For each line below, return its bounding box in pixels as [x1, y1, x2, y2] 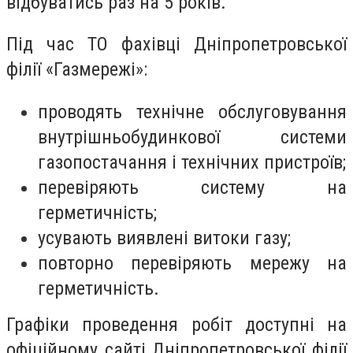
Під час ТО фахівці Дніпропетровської [6, 33, 347, 56]
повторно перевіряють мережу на [38, 251, 347, 274]
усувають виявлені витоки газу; [38, 226, 291, 249]
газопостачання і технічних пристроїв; [38, 150, 346, 173]
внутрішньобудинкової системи [38, 125, 347, 148]
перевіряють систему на [38, 176, 347, 199]
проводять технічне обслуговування [38, 100, 347, 123]
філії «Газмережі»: [6, 58, 147, 81]
